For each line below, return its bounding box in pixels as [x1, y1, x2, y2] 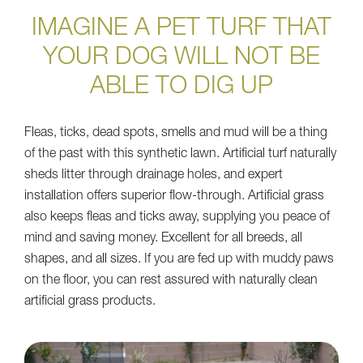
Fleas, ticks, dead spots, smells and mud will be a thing [24, 127, 327, 141]
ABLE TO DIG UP [90, 76, 273, 101]
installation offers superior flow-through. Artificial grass [24, 190, 324, 204]
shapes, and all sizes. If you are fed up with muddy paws [24, 254, 334, 267]
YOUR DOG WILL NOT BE [43, 47, 320, 72]
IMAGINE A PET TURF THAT [32, 18, 331, 43]
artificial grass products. [24, 296, 156, 310]
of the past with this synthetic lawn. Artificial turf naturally [24, 148, 336, 162]
